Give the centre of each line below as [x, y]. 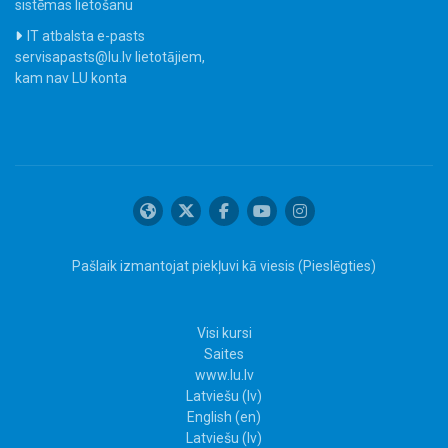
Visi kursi [224, 333]
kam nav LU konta [71, 78]
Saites [224, 354]
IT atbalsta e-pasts [86, 36]
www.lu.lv [224, 375]
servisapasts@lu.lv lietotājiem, [110, 57]
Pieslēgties [337, 266]
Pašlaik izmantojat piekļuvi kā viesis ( [187, 266]
